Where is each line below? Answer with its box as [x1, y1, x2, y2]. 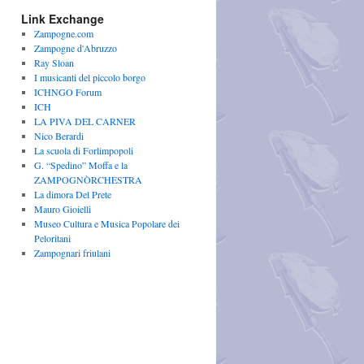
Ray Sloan [33, 56, 74, 69]
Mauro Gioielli [33, 202, 91, 215]
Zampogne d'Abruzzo [33, 41, 117, 54]
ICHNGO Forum [33, 85, 102, 98]
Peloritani [33, 232, 71, 245]
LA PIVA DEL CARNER [33, 115, 136, 128]
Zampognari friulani [33, 246, 110, 259]
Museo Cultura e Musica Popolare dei [33, 217, 180, 230]
